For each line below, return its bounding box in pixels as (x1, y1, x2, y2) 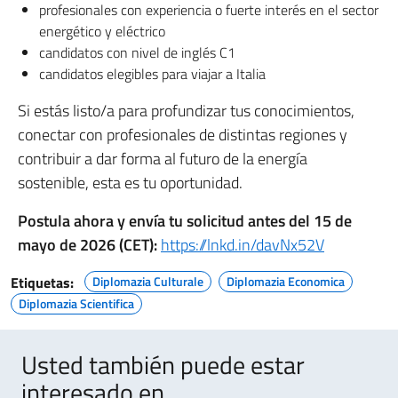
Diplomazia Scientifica (19, 294, 134, 314)
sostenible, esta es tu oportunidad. (18, 171, 243, 195)
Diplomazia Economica (227, 272, 345, 291)
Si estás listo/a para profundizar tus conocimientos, (18, 99, 354, 123)
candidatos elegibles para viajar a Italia (39, 63, 266, 85)
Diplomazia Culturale (92, 272, 203, 291)
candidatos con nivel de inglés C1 (39, 42, 235, 64)
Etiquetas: (11, 272, 74, 294)
